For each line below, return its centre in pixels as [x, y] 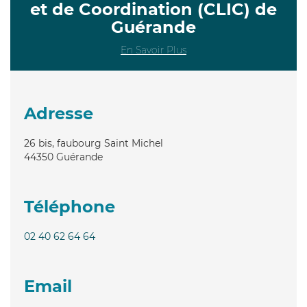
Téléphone [70, 206]
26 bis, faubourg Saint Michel [94, 143]
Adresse [59, 113]
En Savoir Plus [153, 50]
